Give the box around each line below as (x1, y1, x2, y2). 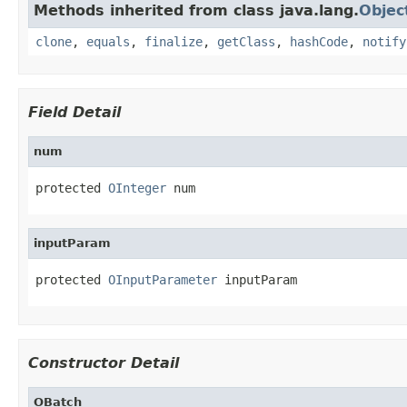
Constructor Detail (28, 353, 179, 372)
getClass (217, 34, 275, 49)
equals (86, 34, 130, 49)
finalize (144, 34, 203, 49)
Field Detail (28, 103, 121, 121)
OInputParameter (108, 272, 217, 287)
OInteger (108, 180, 166, 195)
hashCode (290, 34, 348, 49)
